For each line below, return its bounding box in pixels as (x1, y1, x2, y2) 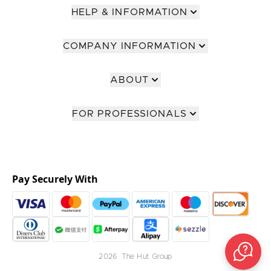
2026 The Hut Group (99, 253, 172, 260)
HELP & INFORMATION (71, 7, 188, 17)
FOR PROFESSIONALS (71, 109, 188, 119)
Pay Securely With (12, 172, 98, 186)
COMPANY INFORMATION (62, 41, 197, 51)
